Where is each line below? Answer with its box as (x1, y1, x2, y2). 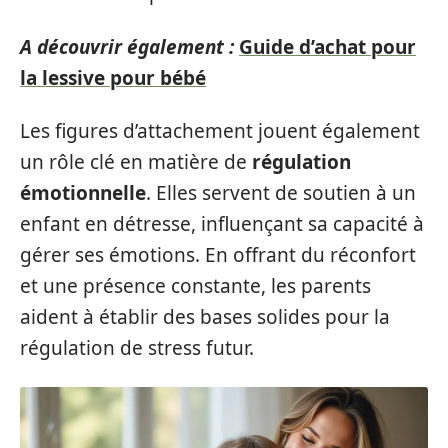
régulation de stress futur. (20, 335, 254, 361)
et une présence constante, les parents (20, 273, 371, 299)
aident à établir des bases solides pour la (20, 304, 390, 330)
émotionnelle (20, 180, 146, 206)
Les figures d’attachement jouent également (20, 118, 420, 144)
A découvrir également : (20, 33, 234, 60)
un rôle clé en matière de (20, 149, 252, 175)
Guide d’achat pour (239, 33, 416, 60)
